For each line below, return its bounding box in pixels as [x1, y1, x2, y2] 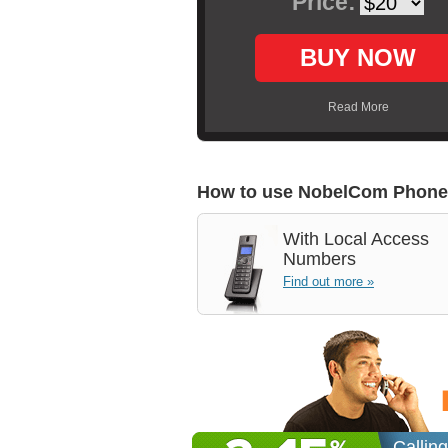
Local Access [319, 229, 429, 249]
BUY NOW [300, 44, 416, 71]
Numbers [283, 249, 356, 269]
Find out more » [283, 274, 374, 289]
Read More [327, 100, 389, 114]
